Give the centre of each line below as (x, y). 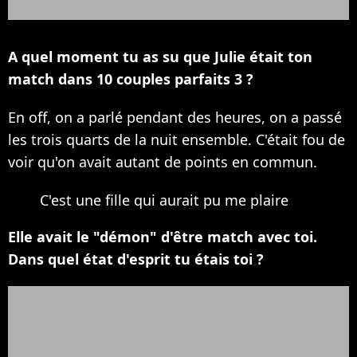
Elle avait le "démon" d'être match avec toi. (163, 237)
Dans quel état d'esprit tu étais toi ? (136, 259)
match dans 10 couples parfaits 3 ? (131, 79)
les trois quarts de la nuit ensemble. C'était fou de (177, 140)
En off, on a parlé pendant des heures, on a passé (175, 118)
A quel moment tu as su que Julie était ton (160, 57)
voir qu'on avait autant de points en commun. (163, 162)
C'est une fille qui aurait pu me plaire (164, 200)
